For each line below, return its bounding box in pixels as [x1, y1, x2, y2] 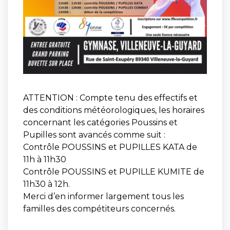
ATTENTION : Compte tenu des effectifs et [23, 93, 198, 103]
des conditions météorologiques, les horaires [23, 105, 204, 116]
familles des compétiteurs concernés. [23, 204, 176, 214]
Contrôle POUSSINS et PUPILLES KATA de [23, 142, 197, 152]
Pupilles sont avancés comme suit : [23, 130, 165, 140]
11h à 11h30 [23, 155, 66, 165]
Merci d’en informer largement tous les [23, 191, 184, 202]
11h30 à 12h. [23, 179, 70, 189]
